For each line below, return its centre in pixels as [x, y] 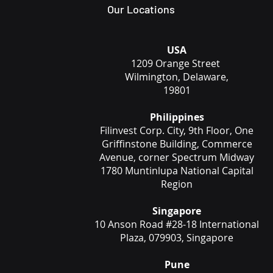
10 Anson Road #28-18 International [177, 224]
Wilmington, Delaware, [177, 77]
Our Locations [141, 9]
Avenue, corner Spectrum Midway [177, 157]
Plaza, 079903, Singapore [177, 238]
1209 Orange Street [177, 63]
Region [177, 184]
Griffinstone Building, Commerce [177, 144]
